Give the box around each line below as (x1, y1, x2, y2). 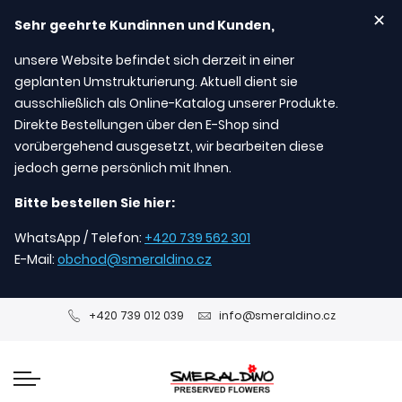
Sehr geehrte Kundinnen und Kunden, (14, 16, 275, 34)
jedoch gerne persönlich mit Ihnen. (14, 159, 232, 177)
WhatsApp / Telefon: (14, 229, 144, 247)
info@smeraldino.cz (218, 308, 336, 323)
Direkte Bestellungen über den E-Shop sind (14, 116, 279, 134)
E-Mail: (14, 250, 57, 268)
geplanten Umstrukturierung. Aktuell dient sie (14, 73, 298, 91)
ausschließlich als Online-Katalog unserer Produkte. (14, 94, 338, 112)
